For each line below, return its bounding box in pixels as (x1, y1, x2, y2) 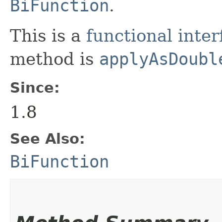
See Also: (10, 130, 85, 147)
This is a (10, 25, 86, 46)
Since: (10, 79, 60, 96)
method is (10, 49, 99, 69)
